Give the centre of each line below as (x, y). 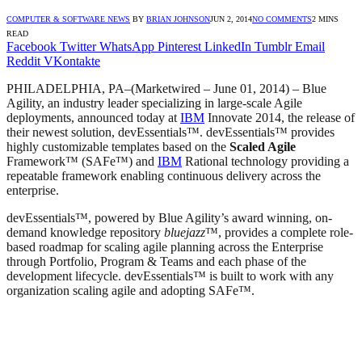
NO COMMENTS (282, 19)
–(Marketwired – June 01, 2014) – (213, 88)
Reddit (23, 61)
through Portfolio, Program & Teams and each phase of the (156, 261)
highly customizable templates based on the (118, 146)
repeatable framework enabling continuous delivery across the (164, 175)
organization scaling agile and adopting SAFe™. (130, 290)
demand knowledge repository (85, 232)
